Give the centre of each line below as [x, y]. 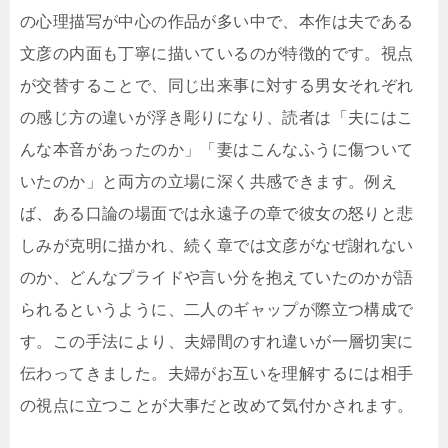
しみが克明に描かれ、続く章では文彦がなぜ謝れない [217, 246]
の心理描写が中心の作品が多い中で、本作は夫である [217, 22]
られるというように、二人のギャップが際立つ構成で [217, 310]
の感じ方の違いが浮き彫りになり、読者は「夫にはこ [217, 118]
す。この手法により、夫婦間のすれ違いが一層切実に [217, 342]
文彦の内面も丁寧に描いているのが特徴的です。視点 [217, 54]
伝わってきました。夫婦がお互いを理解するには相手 [217, 374]
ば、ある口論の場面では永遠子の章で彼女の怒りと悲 [217, 214]
